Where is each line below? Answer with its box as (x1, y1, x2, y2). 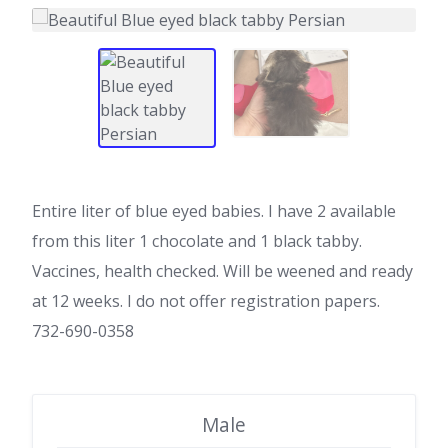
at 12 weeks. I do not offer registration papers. (32, 290, 380, 312)
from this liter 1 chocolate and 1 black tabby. (32, 230, 362, 252)
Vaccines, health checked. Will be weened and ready (32, 260, 413, 282)
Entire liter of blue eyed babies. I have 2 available (32, 200, 396, 222)
